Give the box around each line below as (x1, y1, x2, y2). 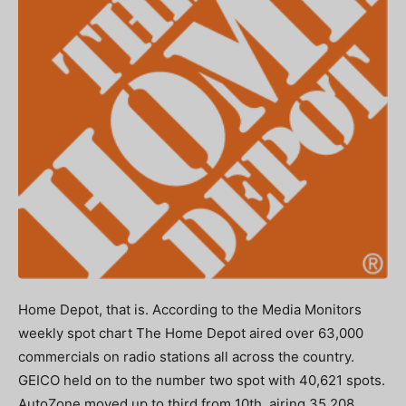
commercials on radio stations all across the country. (18, 348, 354, 365)
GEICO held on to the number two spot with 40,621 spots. (18, 372, 385, 389)
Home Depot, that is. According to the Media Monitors (18, 301, 362, 318)
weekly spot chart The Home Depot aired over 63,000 (18, 324, 363, 342)
